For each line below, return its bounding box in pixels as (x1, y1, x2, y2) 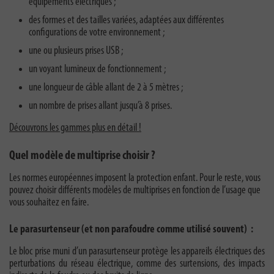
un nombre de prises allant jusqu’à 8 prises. (29, 100, 172, 113)
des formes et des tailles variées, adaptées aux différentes (29, 15, 224, 27)
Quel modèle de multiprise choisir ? (9, 150, 155, 163)
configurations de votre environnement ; (29, 27, 165, 39)
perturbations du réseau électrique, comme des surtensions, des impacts (9, 258, 265, 270)
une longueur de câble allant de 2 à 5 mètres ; (29, 82, 183, 94)
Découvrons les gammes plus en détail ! (9, 122, 141, 135)
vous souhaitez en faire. (9, 197, 89, 209)
